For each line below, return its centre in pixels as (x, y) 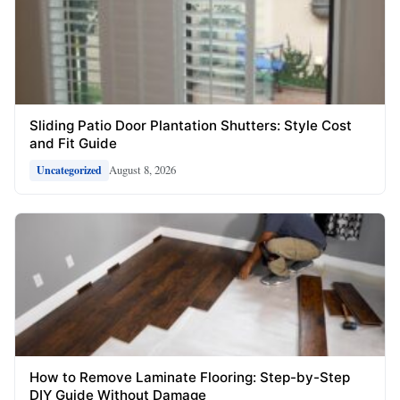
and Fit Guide (73, 143)
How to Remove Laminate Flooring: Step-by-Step (190, 377)
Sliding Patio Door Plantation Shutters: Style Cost (191, 125)
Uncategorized (69, 170)
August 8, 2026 (142, 170)
